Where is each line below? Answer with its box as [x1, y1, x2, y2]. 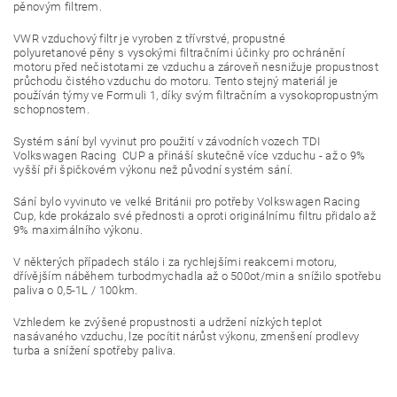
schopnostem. [13, 103, 90, 116]
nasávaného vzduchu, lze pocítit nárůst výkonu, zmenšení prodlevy [13, 330, 360, 343]
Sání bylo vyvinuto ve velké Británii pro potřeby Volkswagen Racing [13, 195, 361, 208]
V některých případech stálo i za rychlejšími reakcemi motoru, [13, 255, 337, 269]
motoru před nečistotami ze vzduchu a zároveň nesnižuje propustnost [13, 60, 379, 74]
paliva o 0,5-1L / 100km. [13, 284, 138, 297]
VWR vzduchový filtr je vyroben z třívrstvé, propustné [13, 32, 285, 45]
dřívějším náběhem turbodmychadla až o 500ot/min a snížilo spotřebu [13, 269, 382, 283]
